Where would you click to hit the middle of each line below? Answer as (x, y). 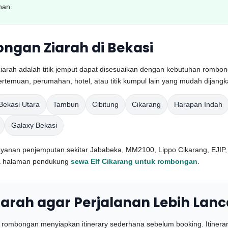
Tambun (66, 104)
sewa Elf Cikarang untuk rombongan (134, 161)
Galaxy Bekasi (34, 125)
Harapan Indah (198, 104)
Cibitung (105, 104)
